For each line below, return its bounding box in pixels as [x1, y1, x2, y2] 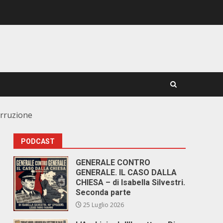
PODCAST [21, 137, 55, 145]
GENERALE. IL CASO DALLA [76, 168, 177, 177]
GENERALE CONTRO [76, 158, 151, 167]
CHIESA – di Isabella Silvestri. [76, 178, 186, 187]
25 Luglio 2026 [82, 201, 124, 209]
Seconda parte [76, 188, 131, 197]
